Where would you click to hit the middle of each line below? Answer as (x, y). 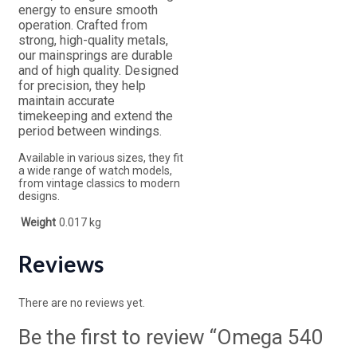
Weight (38, 222)
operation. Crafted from (83, 25)
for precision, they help (82, 85)
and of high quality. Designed (98, 70)
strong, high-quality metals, (93, 40)
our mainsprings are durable (96, 55)
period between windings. (90, 131)
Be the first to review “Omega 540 (171, 337)
